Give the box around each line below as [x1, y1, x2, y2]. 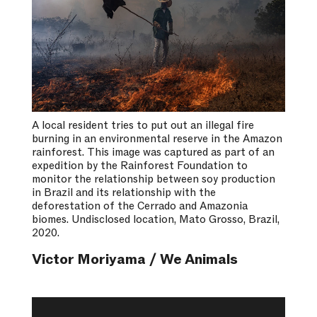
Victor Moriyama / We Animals [31, 250, 238, 270]
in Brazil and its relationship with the [31, 185, 216, 200]
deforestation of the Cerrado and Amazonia [31, 199, 248, 214]
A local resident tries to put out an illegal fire [31, 118, 254, 133]
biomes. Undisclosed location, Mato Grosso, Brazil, [31, 212, 279, 227]
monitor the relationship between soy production [31, 172, 275, 187]
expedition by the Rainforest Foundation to [31, 158, 248, 173]
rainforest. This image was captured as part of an [31, 145, 275, 160]
